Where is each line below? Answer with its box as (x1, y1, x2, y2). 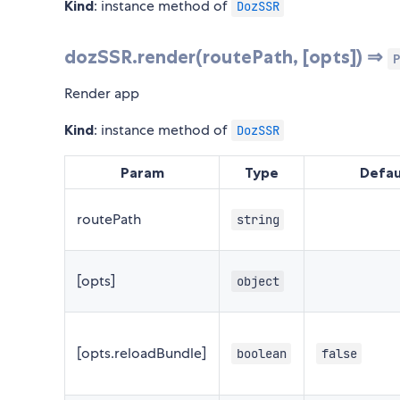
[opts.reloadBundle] (77, 343, 206, 362)
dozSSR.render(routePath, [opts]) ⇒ (64, 45, 387, 68)
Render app (64, 83, 139, 103)
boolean (236, 345, 287, 362)
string (236, 211, 279, 228)
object (236, 272, 279, 289)
